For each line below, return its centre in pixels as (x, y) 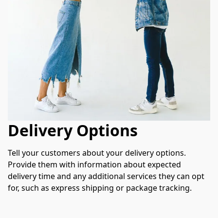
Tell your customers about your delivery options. (97, 153)
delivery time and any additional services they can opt (106, 176)
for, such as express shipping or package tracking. (100, 188)
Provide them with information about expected (94, 165)
